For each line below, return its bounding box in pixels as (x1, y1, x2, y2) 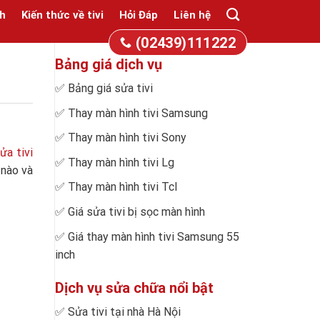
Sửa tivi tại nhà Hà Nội (68, 304, 181, 319)
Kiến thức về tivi (21, 8, 104, 21)
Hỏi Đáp (119, 8, 158, 21)
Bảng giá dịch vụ (55, 56, 162, 73)
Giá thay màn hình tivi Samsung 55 (68, 229, 239, 244)
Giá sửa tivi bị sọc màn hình (68, 204, 205, 219)
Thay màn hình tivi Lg (68, 155, 174, 169)
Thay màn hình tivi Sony (68, 131, 186, 145)
